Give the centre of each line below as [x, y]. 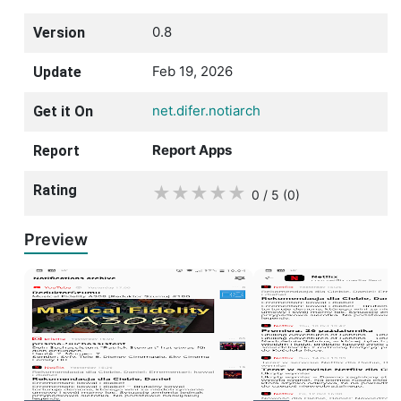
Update [57, 72]
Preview [56, 239]
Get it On [63, 111]
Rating [55, 190]
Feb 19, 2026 [192, 71]
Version [59, 32]
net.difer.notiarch [206, 110]
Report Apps [192, 149]
